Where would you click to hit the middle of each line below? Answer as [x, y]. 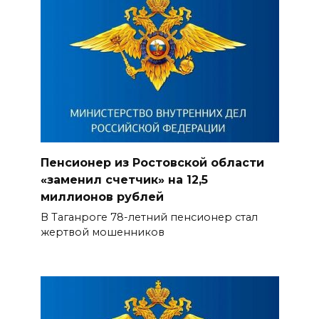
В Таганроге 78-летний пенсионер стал [149, 217]
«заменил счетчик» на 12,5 [124, 179]
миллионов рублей [102, 197]
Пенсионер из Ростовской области [152, 162]
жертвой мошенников [102, 232]
